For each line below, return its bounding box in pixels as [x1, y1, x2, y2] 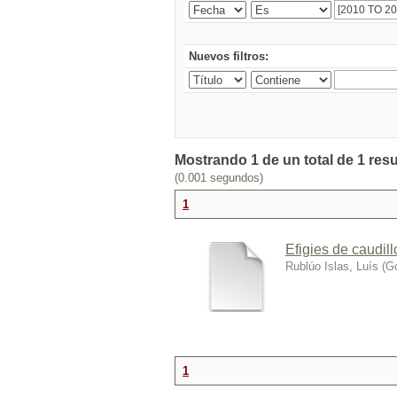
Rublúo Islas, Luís [285, 260, 378, 273]
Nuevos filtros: [189, 50, 269, 63]
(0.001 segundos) [175, 171, 263, 184]
